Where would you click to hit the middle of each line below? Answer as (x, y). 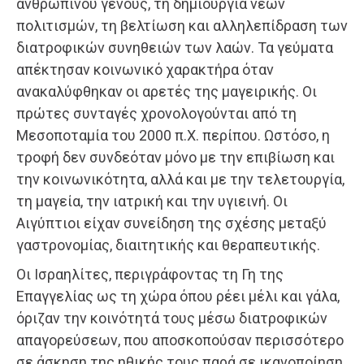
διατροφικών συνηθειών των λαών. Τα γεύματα (175, 47)
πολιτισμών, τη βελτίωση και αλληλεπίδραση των (182, 25)
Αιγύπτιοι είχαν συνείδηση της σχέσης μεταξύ (171, 223)
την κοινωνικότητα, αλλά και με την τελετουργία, (180, 179)
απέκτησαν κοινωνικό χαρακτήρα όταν (145, 69)
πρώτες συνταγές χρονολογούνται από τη (156, 113)
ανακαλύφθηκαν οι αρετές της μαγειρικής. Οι (167, 91)
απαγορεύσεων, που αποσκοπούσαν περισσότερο (180, 340)
